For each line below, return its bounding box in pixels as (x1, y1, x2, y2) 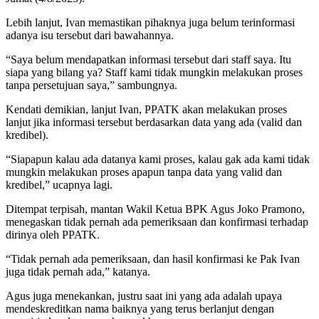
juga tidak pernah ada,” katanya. (6, 266, 150, 278)
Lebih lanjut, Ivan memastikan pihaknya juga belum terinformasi (6, 16, 295, 29)
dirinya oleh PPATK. (6, 229, 100, 241)
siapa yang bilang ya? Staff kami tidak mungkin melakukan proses (6, 66, 303, 79)
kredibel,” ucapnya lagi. (6, 179, 113, 192)
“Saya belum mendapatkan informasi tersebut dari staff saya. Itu (6, 53, 291, 66)
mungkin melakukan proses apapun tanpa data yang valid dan (6, 166, 282, 179)
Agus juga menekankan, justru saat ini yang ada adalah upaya (6, 290, 282, 303)
